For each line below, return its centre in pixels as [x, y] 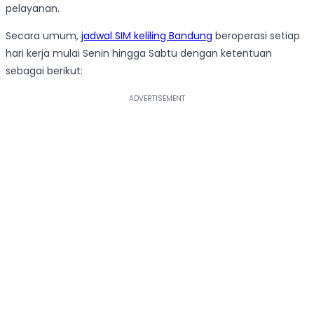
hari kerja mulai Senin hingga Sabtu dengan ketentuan [139, 53]
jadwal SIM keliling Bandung [147, 35]
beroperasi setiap [256, 35]
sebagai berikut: [44, 70]
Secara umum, [43, 35]
